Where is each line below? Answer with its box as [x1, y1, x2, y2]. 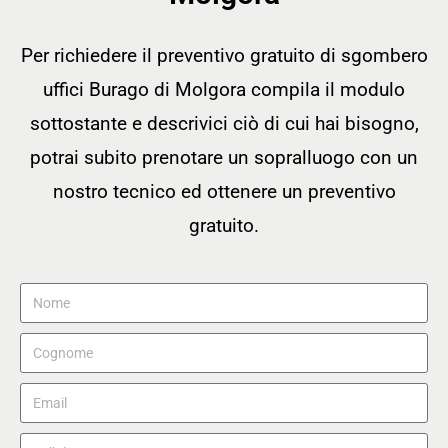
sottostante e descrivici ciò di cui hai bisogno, [29, 112, 419, 136]
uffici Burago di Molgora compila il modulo [43, 78, 405, 102]
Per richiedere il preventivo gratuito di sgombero [20, 44, 428, 68]
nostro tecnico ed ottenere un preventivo [52, 180, 396, 204]
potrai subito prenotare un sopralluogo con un [30, 146, 418, 170]
